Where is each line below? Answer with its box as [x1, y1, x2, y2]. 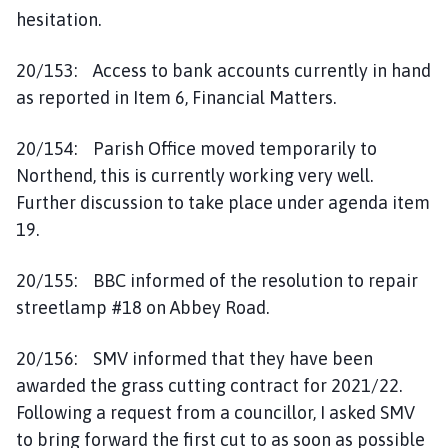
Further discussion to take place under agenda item [16, 191, 430, 213]
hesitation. [16, 8, 101, 30]
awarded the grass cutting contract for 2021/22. [16, 374, 402, 396]
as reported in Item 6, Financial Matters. [16, 86, 336, 108]
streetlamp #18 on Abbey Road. [16, 296, 269, 318]
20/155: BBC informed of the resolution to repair [16, 269, 418, 291]
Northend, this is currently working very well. [16, 164, 373, 186]
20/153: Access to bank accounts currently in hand [16, 59, 431, 81]
